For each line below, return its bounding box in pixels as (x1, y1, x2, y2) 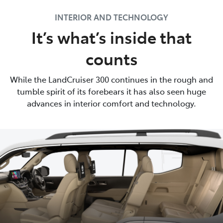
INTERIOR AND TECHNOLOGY (55, 11, 168, 23)
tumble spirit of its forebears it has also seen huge (17, 86, 206, 97)
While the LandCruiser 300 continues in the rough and (10, 74, 213, 85)
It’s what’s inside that (31, 26, 192, 48)
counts (85, 47, 138, 70)
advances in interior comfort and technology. (27, 98, 196, 109)
